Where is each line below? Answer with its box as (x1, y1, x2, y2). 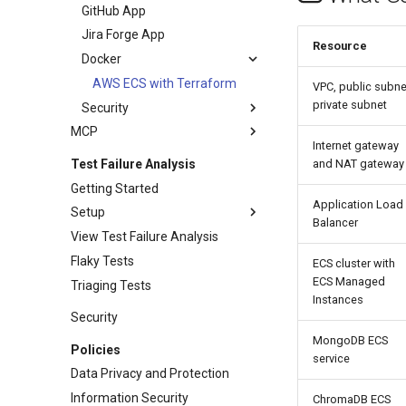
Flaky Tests (71, 253, 134, 268)
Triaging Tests (71, 277, 151, 293)
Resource (313, 39, 367, 53)
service (313, 352, 350, 365)
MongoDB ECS (313, 333, 388, 347)
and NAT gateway (313, 157, 404, 170)
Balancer (313, 216, 358, 229)
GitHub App (82, 3, 146, 18)
